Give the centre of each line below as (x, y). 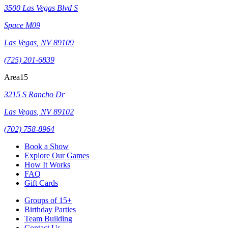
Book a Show (47, 146)
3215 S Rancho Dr (34, 94)
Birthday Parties (50, 209)
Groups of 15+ (48, 200)
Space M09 (22, 25)
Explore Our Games (57, 155)
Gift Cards (41, 183)
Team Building (48, 218)
